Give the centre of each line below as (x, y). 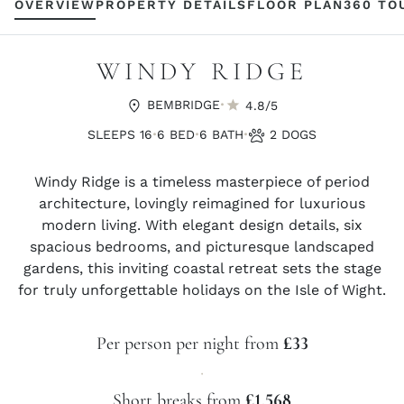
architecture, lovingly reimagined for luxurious (202, 203)
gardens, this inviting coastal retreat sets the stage (202, 268)
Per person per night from (189, 344)
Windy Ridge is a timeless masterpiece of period (202, 182)
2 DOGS (290, 134)
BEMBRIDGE (181, 105)
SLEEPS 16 (120, 134)
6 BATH (222, 134)
